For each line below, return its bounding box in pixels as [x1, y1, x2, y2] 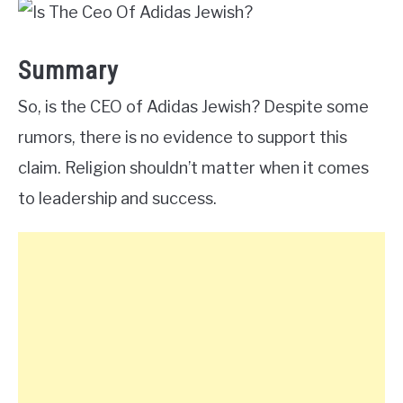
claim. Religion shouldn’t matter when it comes [18, 157, 369, 177]
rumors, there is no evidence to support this [18, 127, 347, 147]
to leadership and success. [18, 188, 217, 208]
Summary [18, 55, 119, 85]
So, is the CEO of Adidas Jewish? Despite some [18, 96, 369, 116]
